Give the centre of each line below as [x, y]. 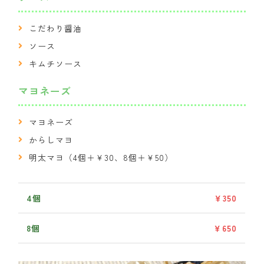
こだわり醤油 [55, 28]
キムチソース [55, 64]
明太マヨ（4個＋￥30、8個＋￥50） [101, 157]
